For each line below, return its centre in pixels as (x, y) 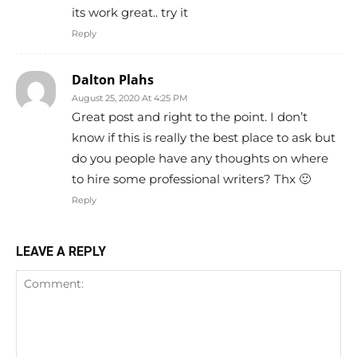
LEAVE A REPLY (61, 251)
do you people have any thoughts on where (200, 158)
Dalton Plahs (113, 79)
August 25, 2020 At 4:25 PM (130, 98)
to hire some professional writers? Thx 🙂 (191, 178)
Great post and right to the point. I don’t (190, 116)
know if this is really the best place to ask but (204, 137)
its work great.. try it (130, 12)
